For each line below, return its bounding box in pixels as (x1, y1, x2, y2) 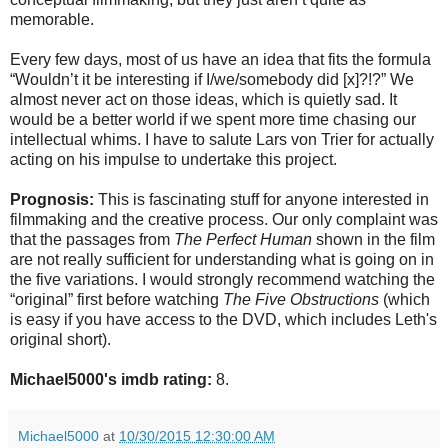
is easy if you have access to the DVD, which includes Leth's (10, 310, 437, 328)
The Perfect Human (174, 230, 312, 248)
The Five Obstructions (223, 290, 379, 308)
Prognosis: (10, 190, 94, 208)
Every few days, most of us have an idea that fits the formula (10, 50, 431, 68)
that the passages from (10, 230, 174, 248)
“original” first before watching (10, 290, 223, 308)
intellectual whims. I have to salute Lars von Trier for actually (10, 130, 434, 148)
